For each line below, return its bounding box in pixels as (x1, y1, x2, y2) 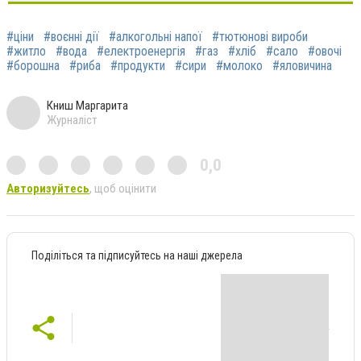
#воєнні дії (44, 28, 99, 44)
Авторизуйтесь (6, 180, 89, 196)
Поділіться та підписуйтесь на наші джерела (31, 248, 243, 262)
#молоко (216, 57, 263, 73)
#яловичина (272, 57, 332, 73)
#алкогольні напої (109, 28, 202, 44)
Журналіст (47, 112, 98, 127)
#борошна (6, 57, 60, 73)
